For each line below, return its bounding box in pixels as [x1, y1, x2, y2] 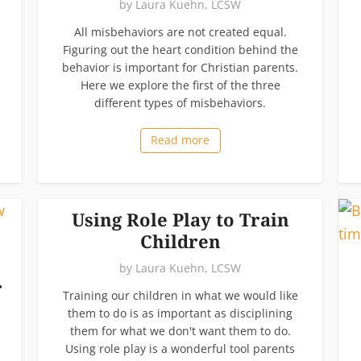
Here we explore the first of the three [80, 77, 280, 93]
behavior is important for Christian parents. [62, 59, 298, 75]
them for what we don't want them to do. [69, 322, 291, 338]
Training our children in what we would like [62, 287, 298, 303]
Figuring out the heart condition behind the [62, 41, 298, 57]
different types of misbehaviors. [94, 94, 266, 110]
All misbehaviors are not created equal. [73, 23, 287, 39]
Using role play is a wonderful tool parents [65, 340, 295, 356]
